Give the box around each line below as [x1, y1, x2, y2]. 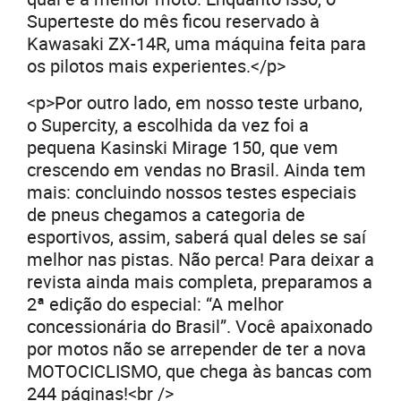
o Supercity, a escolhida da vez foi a [27, 113, 309, 138]
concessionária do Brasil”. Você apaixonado [27, 314, 372, 339]
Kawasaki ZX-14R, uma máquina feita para [27, 31, 366, 56]
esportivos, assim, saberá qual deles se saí [27, 225, 366, 250]
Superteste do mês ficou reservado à [27, 9, 320, 34]
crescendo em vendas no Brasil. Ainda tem [27, 158, 366, 183]
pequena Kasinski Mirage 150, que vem [27, 135, 338, 160]
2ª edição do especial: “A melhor [27, 292, 284, 317]
